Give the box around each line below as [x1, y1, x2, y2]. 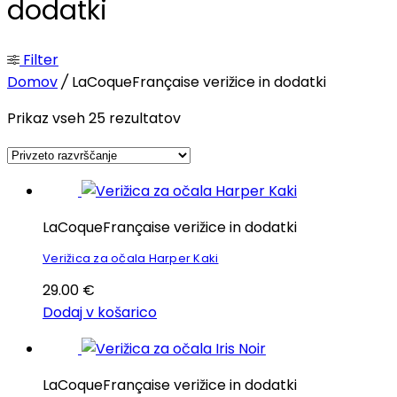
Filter [19, 50, 58, 71]
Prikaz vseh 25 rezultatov [7, 108, 181, 129]
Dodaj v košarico [43, 302, 157, 323]
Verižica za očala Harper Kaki [43, 250, 219, 268]
